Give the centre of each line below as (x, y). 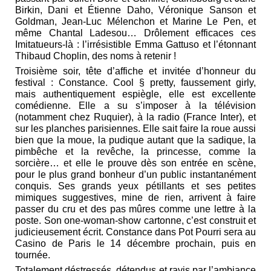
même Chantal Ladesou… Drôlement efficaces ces (135, 33)
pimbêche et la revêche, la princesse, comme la (135, 152)
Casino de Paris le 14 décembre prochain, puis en (135, 244)
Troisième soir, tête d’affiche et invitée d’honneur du (135, 71)
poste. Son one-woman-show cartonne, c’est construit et (135, 221)
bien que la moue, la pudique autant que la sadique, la (135, 140)
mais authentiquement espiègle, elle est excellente (135, 94)
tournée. (33, 255)
